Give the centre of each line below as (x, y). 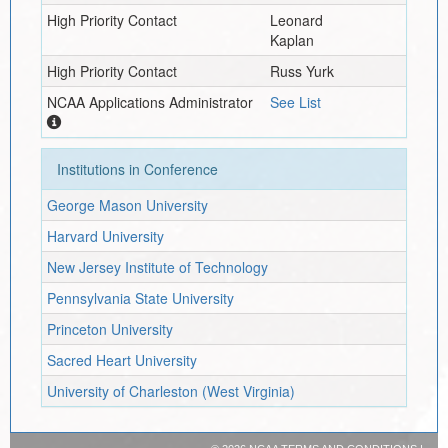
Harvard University (105, 235)
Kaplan (291, 39)
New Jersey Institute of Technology (157, 266)
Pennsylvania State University (140, 297)
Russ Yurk (301, 70)
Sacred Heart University (121, 359)
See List (295, 101)
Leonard (296, 19)
